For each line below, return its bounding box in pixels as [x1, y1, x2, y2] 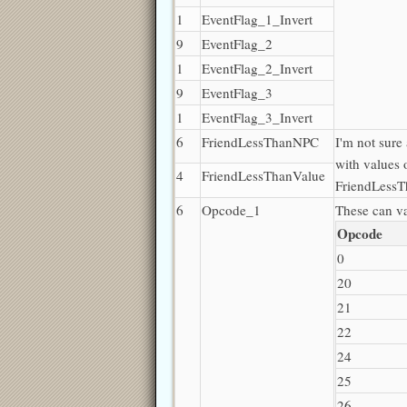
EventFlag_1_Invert [202, 9, 313, 28]
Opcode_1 [202, 200, 261, 219]
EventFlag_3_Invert [202, 107, 313, 126]
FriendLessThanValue [202, 165, 325, 184]
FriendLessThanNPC [202, 132, 319, 151]
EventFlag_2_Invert [202, 58, 313, 77]
